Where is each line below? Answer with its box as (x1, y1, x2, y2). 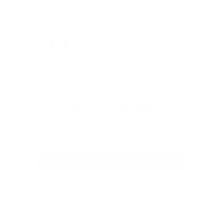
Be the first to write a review (63, 132, 159, 141)
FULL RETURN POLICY (77, 34, 172, 53)
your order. (94, 4, 128, 13)
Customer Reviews (64, 96, 158, 114)
